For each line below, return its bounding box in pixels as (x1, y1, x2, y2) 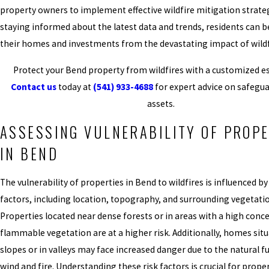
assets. (147, 97, 175, 109)
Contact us (11, 80, 56, 92)
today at (56, 80, 93, 92)
